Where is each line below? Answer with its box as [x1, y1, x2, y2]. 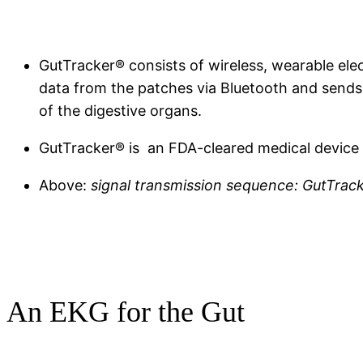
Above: [39, 177, 87, 194]
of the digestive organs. [39, 102, 202, 120]
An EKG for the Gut [6, 296, 245, 329]
